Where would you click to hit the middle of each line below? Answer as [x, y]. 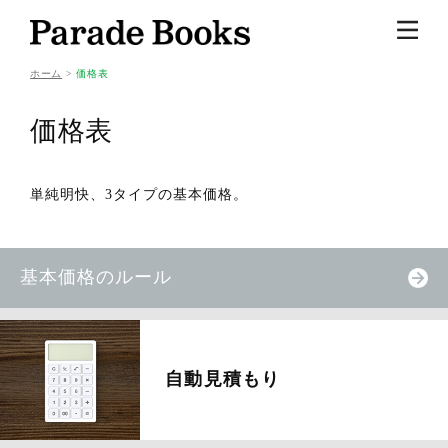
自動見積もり [223, 379]
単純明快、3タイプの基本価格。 [139, 194]
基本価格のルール [96, 277]
